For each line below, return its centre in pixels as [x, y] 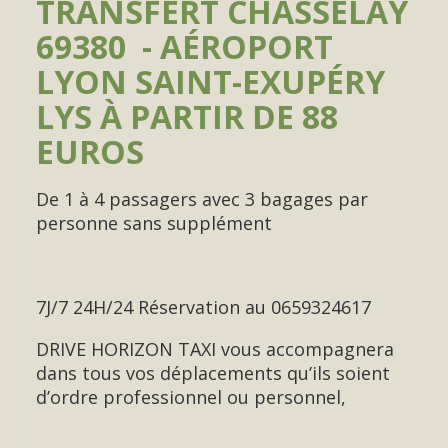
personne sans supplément [154, 223]
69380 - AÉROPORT [184, 46]
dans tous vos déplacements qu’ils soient [213, 373]
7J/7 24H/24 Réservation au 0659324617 [203, 307]
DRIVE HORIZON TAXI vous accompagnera [215, 349]
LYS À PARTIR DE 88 [187, 116]
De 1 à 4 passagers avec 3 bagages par [202, 199]
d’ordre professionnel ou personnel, [191, 397]
